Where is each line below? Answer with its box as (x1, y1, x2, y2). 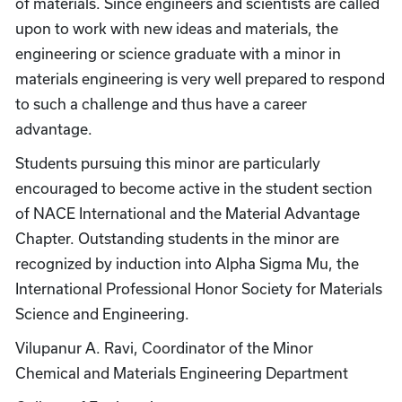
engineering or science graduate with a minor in (15, 45, 341, 62)
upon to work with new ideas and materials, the (15, 20, 338, 37)
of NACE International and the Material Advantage (15, 205, 360, 222)
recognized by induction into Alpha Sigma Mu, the (15, 255, 359, 272)
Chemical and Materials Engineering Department (15, 364, 348, 381)
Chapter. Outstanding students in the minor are (15, 230, 339, 247)
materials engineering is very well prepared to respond (15, 70, 385, 87)
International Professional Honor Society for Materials (15, 280, 382, 297)
